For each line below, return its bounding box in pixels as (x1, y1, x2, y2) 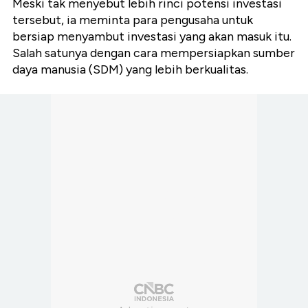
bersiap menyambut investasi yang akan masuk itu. (12, 28, 291, 44)
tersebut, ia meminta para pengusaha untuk (12, 12, 253, 27)
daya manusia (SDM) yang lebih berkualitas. (12, 61, 248, 77)
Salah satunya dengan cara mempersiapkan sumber (12, 45, 295, 60)
